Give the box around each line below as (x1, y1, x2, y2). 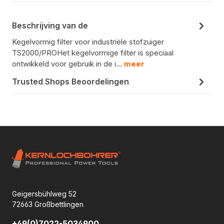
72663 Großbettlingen (12, 199, 83, 208)
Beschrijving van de (12, 20, 88, 30)
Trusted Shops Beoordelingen (12, 76, 129, 86)
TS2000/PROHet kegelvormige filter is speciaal (12, 48, 173, 58)
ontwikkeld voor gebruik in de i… (12, 59, 124, 69)
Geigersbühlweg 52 (12, 189, 76, 198)
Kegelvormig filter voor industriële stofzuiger (12, 37, 164, 47)
